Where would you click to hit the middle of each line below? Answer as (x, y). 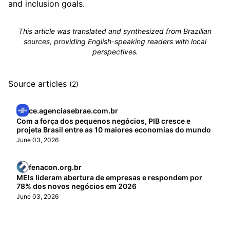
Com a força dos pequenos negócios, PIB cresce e (103, 121)
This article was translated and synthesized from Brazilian (115, 31)
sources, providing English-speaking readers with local (115, 41)
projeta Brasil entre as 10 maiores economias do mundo (114, 130)
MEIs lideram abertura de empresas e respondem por (109, 177)
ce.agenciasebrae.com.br (73, 110)
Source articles (39, 84)
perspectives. (115, 52)
